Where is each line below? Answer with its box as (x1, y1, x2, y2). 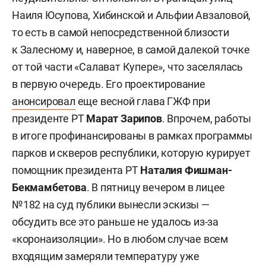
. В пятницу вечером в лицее (86, 180, 226, 194)
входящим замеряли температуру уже (12, 249, 199, 262)
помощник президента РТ (12, 163, 141, 176)
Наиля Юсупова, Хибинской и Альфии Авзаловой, (12, 8, 251, 21)
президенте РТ (12, 112, 87, 125)
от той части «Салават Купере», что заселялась (12, 60, 243, 73)
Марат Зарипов (86, 112, 162, 125)
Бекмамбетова (12, 180, 87, 194)
